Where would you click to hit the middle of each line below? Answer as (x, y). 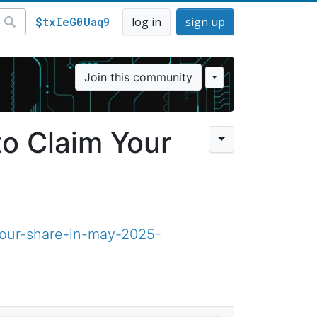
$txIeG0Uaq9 (73, 22)
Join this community (138, 77)
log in (146, 22)
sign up (205, 22)
